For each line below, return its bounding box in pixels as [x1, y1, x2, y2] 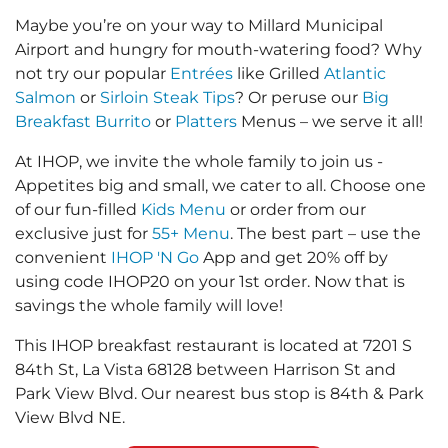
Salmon [15, 87, 76, 107]
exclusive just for [15, 223, 152, 243]
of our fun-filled [15, 199, 141, 219]
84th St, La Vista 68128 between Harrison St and [15, 359, 396, 379]
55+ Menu [152, 223, 230, 243]
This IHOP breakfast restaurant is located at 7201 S [15, 335, 412, 355]
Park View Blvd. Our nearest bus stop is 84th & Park [15, 383, 424, 403]
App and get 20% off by [199, 247, 388, 267]
